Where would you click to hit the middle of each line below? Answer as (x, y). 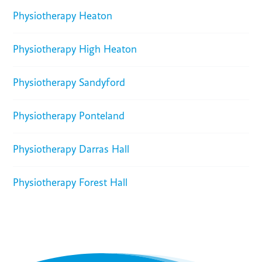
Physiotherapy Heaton (63, 16)
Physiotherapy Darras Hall (71, 150)
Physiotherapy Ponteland (69, 116)
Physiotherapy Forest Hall (70, 183)
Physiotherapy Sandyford (69, 83)
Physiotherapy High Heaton (75, 50)
